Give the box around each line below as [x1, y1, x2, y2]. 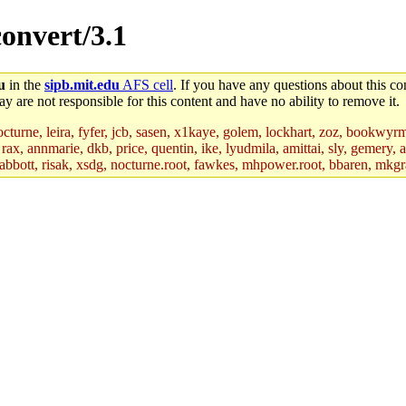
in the [5, 76, 44, 92]
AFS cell [120, 76, 173, 92]
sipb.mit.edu [44, 76, 120, 92]
